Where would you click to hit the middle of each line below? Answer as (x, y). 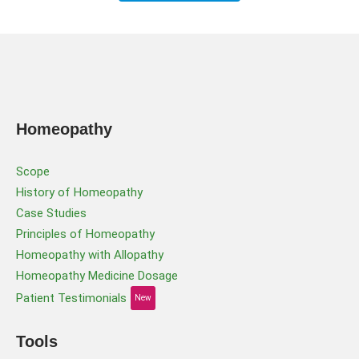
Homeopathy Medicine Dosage (97, 276)
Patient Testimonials (71, 298)
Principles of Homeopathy (85, 234)
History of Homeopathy (79, 193)
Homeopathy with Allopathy (90, 255)
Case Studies (51, 214)
